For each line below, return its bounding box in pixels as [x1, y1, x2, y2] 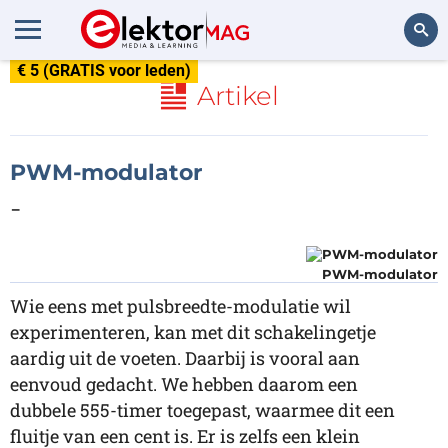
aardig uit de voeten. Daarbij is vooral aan [10, 346, 360, 370]
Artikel [196, 80, 279, 112]
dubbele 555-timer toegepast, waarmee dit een [10, 398, 395, 422]
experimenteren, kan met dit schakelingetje [10, 320, 376, 344]
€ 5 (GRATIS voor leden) [17, 61, 191, 80]
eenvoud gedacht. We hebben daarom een [10, 372, 358, 396]
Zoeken [383, 76, 428, 93]
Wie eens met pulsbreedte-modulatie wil [10, 294, 351, 318]
